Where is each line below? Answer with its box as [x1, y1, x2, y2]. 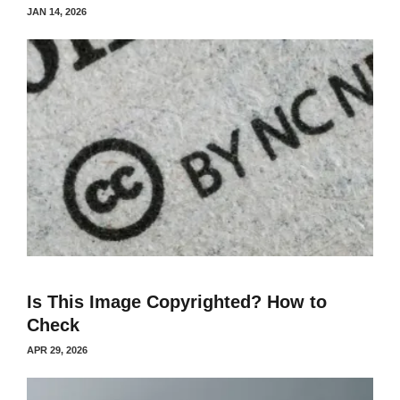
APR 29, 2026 [27, 344, 87, 355]
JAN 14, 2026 [27, 6, 87, 17]
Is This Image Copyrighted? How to [27, 291, 327, 312]
